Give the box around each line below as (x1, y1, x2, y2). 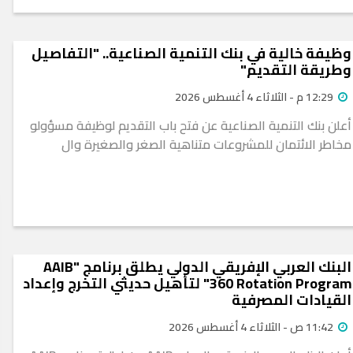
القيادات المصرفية (232, 287, 351, 314)
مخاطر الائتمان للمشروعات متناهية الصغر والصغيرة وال (61, 132, 351, 157)
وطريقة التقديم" (240, 57, 351, 84)
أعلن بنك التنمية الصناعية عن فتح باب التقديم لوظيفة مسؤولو (30, 113, 351, 138)
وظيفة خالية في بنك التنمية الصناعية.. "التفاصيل (32, 40, 351, 67)
